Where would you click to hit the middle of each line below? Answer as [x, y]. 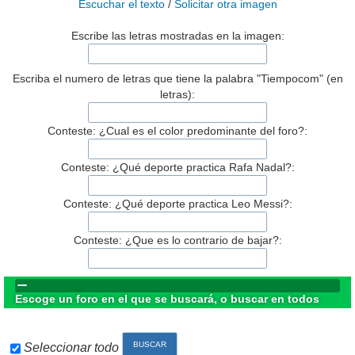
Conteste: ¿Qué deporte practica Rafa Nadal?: [177, 167]
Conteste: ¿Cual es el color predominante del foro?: [177, 130]
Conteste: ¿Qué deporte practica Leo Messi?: [177, 203]
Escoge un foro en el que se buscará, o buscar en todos [168, 298]
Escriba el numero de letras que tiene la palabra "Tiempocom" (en [177, 79]
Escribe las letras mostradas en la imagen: [177, 36]
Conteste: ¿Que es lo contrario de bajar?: [177, 240]
